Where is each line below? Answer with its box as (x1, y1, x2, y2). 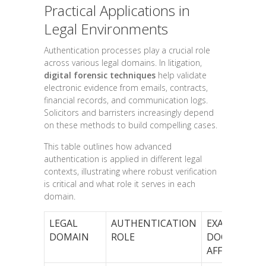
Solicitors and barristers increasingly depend (44, 106, 214, 118)
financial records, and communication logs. (44, 94, 208, 106)
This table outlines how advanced (44, 140, 172, 152)
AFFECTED (207, 243, 252, 257)
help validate (156, 69, 207, 81)
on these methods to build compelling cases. (44, 119, 217, 131)
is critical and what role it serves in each (44, 178, 195, 189)
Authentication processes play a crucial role (44, 44, 210, 56)
